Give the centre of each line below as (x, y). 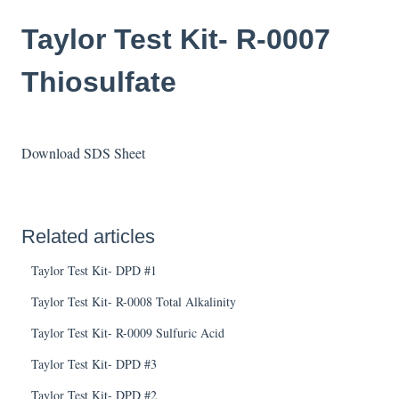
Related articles (88, 236)
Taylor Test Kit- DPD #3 (94, 363)
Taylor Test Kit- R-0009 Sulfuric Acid (128, 332)
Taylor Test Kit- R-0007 (176, 39)
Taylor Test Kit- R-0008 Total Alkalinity (134, 301)
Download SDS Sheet (83, 152)
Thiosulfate (99, 81)
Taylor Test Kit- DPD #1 (94, 270)
